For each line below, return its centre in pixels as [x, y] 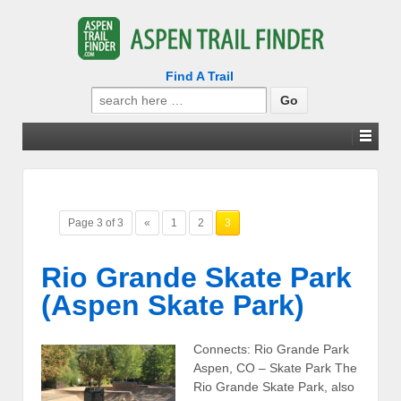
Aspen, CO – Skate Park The [275, 368]
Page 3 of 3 [96, 223]
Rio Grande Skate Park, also [274, 387]
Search [111, 95]
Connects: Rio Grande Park [271, 350]
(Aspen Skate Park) [173, 305]
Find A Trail [199, 76]
